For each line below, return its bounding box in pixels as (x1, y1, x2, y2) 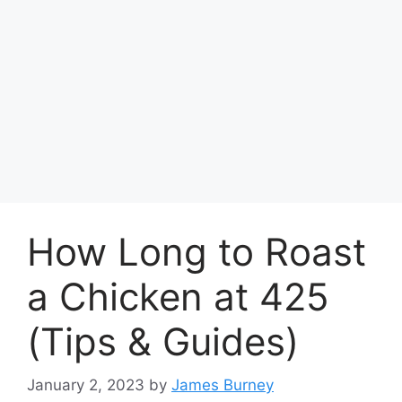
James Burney (171, 376, 274, 395)
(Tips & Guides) (27, 318, 299, 364)
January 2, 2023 (27, 376, 144, 395)
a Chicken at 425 (27, 273, 329, 319)
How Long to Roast (27, 228, 366, 275)
